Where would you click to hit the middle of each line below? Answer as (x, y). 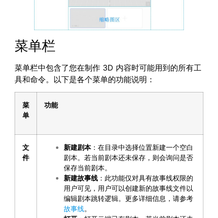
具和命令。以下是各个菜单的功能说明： (85, 79)
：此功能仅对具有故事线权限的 (145, 178)
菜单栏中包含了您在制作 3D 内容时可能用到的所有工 (108, 68)
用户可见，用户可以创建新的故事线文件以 (128, 188)
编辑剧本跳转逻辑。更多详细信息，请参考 (128, 199)
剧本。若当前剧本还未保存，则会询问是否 (128, 158)
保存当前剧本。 (88, 168)
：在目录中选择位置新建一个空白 (142, 147)
